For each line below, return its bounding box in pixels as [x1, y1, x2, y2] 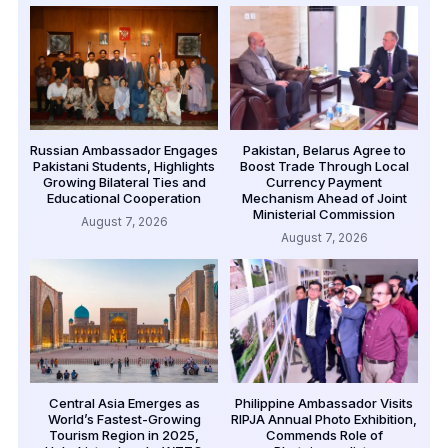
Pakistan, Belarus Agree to [242, 141, 406, 158]
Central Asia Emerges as [48, 394, 200, 411]
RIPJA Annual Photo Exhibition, [231, 410, 417, 427]
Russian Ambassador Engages [30, 141, 218, 158]
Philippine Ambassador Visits [235, 394, 413, 411]
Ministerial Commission [253, 205, 395, 222]
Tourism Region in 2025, [49, 426, 199, 443]
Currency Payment [266, 173, 382, 190]
